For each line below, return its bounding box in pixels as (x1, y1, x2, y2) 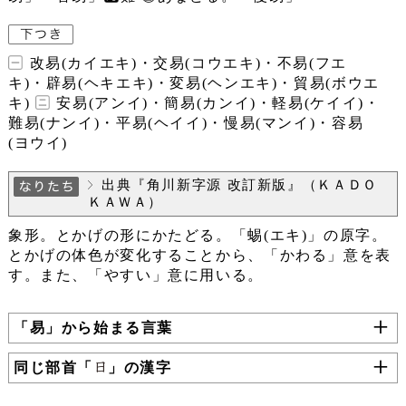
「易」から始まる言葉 (13, 319, 174, 335)
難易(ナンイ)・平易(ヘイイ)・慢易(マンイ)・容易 (7, 114, 364, 131)
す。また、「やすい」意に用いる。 (7, 266, 264, 284)
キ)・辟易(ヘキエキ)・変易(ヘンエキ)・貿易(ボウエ (7, 74, 380, 92)
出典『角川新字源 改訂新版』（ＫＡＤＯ (101, 177, 378, 192)
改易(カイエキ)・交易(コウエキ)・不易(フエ (24, 54, 347, 72)
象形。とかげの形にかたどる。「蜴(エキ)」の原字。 (7, 227, 388, 244)
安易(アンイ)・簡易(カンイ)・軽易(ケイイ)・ (51, 94, 381, 111)
